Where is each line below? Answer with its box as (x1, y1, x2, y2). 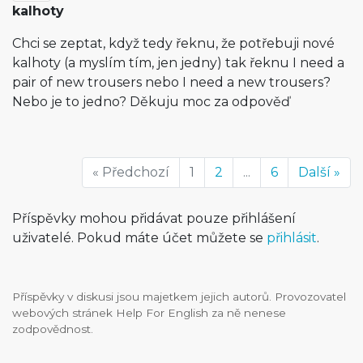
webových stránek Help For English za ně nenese (12, 306, 286, 319)
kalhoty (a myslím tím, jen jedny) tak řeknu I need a (12, 55, 344, 70)
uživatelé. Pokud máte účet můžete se (12, 230, 267, 246)
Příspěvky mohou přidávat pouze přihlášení (12, 211, 296, 226)
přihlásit (267, 230, 317, 246)
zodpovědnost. (12, 322, 93, 335)
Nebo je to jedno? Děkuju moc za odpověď (12, 94, 290, 109)
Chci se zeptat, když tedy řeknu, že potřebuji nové (12, 36, 335, 51)
